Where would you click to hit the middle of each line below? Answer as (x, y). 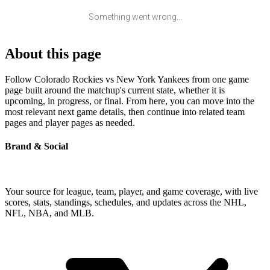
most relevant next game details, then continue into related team (125, 111)
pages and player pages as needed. (70, 122)
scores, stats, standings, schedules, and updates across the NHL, (126, 202)
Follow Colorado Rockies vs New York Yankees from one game (127, 79)
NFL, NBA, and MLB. (49, 213)
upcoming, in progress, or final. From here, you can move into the (130, 101)
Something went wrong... (135, 17)
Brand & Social (36, 146)
